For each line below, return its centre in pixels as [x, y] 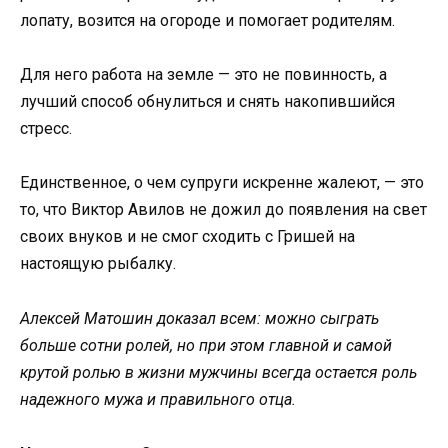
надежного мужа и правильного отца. [158, 399]
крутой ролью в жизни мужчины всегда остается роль [218, 372]
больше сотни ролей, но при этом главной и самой [206, 345]
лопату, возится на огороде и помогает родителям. [207, 20]
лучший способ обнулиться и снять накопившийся [207, 102]
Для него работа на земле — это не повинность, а [203, 75]
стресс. [46, 129]
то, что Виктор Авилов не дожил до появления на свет [223, 210]
